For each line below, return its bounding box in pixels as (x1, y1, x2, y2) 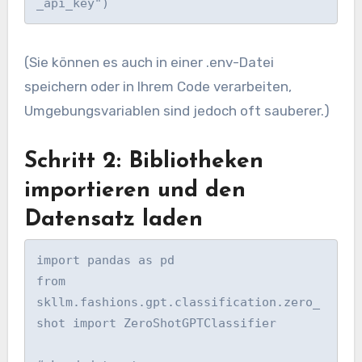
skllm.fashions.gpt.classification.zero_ (36, 295, 321, 310)
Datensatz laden (23, 208, 203, 232)
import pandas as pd (36, 253, 175, 268)
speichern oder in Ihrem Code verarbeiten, (23, 78, 292, 95)
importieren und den (23, 179, 246, 203)
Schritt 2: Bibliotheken (23, 150, 263, 174)
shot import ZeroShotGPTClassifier (36, 316, 277, 331)
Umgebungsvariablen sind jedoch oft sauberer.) (23, 103, 330, 120)
